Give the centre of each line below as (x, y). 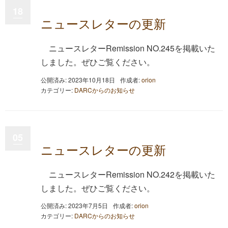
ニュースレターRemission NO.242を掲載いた (132, 174)
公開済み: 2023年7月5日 (74, 205)
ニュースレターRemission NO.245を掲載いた (132, 48)
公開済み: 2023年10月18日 (78, 79)
